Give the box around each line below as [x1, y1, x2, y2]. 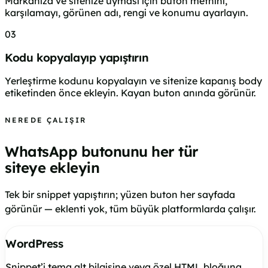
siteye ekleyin [5, 158, 100, 176]
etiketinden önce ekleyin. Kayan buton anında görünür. [5, 86, 256, 99]
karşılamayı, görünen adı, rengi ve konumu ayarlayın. [5, 7, 248, 19]
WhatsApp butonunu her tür [5, 142, 199, 160]
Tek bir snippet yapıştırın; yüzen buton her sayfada [5, 188, 235, 201]
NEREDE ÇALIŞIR [5, 115, 87, 124]
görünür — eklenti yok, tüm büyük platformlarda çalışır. [5, 203, 256, 215]
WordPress [5, 236, 63, 251]
